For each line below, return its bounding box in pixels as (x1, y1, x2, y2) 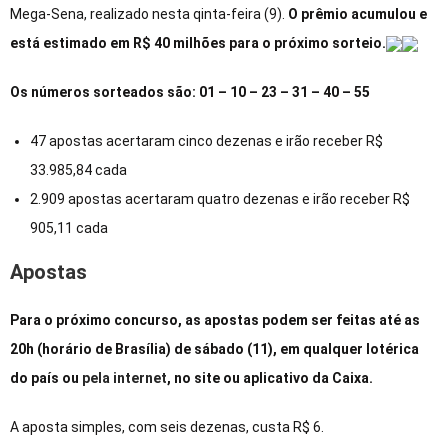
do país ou (10, 369, 82, 386)
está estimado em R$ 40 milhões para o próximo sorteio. (10, 34, 386, 51)
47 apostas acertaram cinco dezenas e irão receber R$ (30, 132, 383, 149)
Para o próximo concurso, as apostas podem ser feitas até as (10, 311, 420, 328)
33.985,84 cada (30, 161, 127, 178)
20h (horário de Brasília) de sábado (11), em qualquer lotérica (10, 340, 419, 357)
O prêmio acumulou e (288, 5, 427, 22)
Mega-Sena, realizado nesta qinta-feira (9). (10, 5, 288, 22)
